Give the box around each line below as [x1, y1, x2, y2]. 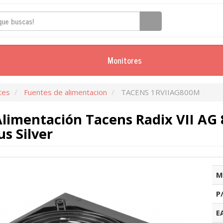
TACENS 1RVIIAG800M [120, 87, 200, 97]
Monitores [107, 53, 142, 67]
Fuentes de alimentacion [23, 87, 107, 97]
